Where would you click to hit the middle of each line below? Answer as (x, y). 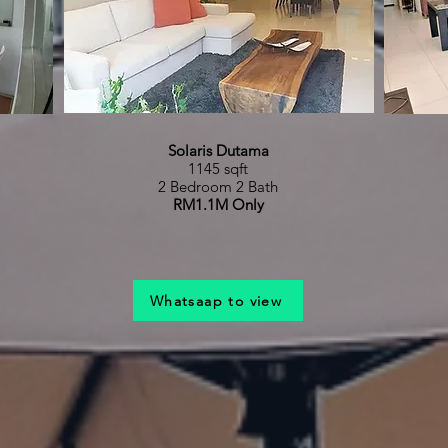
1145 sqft (218, 168)
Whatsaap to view (216, 300)
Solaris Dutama (218, 150)
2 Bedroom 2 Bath (218, 186)
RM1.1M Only (218, 204)
